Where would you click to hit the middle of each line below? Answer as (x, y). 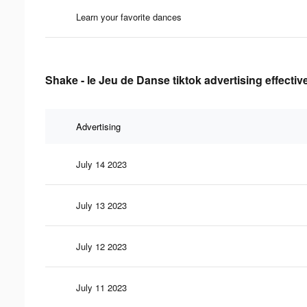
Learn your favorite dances (129, 16)
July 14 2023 (101, 164)
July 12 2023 (101, 246)
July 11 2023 (101, 287)
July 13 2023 (101, 205)
